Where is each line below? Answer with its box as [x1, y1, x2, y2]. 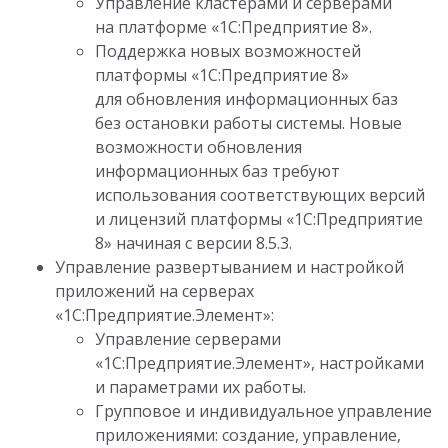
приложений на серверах [55, 280, 254, 303]
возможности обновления [95, 136, 302, 159]
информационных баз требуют [95, 160, 340, 183]
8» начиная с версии [95, 232, 256, 255]
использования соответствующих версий [95, 184, 425, 207]
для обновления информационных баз [95, 88, 398, 111]
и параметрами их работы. [95, 376, 306, 399]
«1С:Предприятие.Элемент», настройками [95, 352, 424, 375]
